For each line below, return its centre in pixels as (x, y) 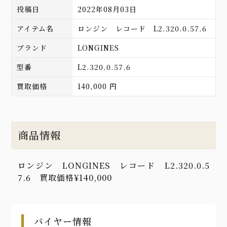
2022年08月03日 (107, 9)
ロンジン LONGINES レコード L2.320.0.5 (113, 165)
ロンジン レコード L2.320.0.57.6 (142, 28)
